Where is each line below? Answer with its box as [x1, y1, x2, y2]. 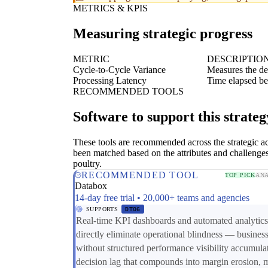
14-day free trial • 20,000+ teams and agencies [75, 192, 249, 203]
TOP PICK [224, 172, 256, 179]
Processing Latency [73, 75, 147, 86]
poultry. [73, 158, 102, 169]
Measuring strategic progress [73, 26, 252, 42]
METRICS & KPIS [73, 3, 148, 14]
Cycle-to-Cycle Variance [73, 64, 166, 75]
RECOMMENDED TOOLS [73, 86, 184, 96]
